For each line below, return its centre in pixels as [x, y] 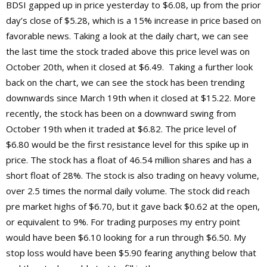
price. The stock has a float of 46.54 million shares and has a [129, 159]
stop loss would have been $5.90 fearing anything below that [131, 252]
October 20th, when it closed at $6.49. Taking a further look [129, 66]
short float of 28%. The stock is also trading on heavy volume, [133, 175]
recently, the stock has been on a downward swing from [121, 113]
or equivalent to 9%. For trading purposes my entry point [123, 221]
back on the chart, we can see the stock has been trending [125, 82]
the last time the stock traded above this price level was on [128, 51]
